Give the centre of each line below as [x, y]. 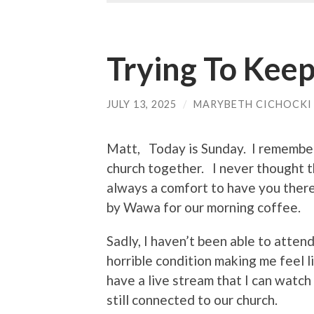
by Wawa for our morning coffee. [206, 207]
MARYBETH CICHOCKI [253, 104]
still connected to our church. [195, 299]
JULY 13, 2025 [142, 104]
